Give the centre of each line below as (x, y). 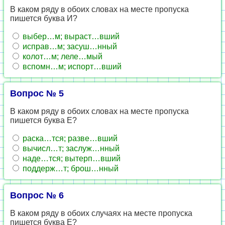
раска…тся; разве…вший (69, 138)
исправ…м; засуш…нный (69, 46)
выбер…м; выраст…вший (70, 36)
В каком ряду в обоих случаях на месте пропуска (101, 213)
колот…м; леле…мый (62, 57)
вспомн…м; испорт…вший (71, 67)
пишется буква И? (44, 18)
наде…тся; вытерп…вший (71, 158)
